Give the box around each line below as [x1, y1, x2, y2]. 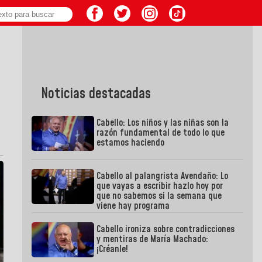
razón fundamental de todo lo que [96, 126, 225, 140]
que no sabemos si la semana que [96, 189, 222, 203]
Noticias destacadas [41, 84, 151, 105]
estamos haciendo [96, 136, 165, 150]
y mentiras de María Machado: [96, 233, 209, 246]
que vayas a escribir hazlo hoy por [96, 180, 223, 193]
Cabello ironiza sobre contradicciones [96, 223, 235, 236]
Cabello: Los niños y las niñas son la [96, 116, 229, 130]
